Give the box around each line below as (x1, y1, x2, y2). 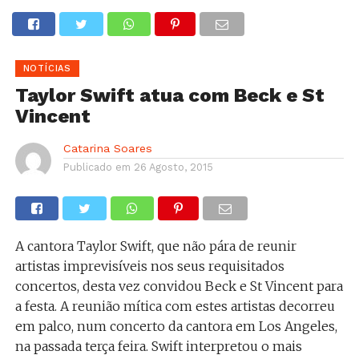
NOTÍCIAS (22, 63, 72, 74)
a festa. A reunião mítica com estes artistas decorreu (14, 298, 335, 314)
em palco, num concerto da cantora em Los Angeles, (14, 318, 337, 334)
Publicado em (63, 161, 131, 173)
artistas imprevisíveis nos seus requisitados (14, 258, 284, 274)
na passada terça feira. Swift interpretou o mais (14, 338, 302, 354)
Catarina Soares (63, 142, 152, 155)
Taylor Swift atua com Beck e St (14, 84, 325, 107)
